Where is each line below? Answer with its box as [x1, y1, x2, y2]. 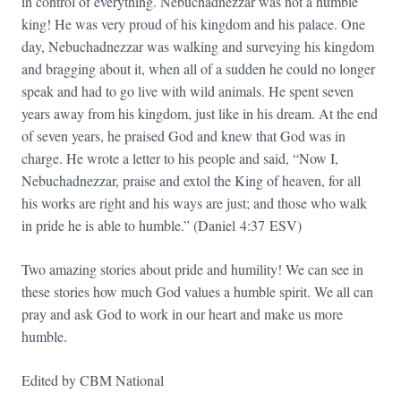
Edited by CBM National [21, 370, 164, 389]
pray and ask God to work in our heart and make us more [21, 303, 343, 323]
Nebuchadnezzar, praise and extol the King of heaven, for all [21, 170, 361, 190]
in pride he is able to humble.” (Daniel [21, 215, 240, 235]
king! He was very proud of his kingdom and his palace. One [21, 13, 365, 33]
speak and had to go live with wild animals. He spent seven [21, 81, 354, 100]
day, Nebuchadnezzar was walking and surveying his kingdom [21, 36, 374, 55]
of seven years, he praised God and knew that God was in [21, 125, 346, 145]
